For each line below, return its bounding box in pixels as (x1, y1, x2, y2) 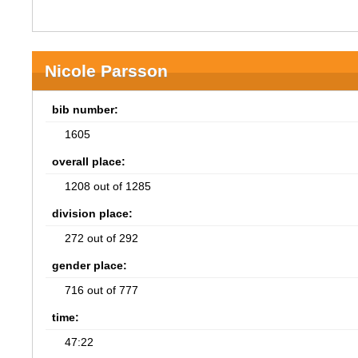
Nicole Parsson (45, 62, 169, 80)
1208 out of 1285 (65, 180, 152, 193)
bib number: (52, 103, 119, 116)
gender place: (52, 259, 128, 272)
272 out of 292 (65, 232, 139, 245)
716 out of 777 (65, 284, 139, 296)
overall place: (52, 155, 126, 168)
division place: (52, 207, 133, 220)
